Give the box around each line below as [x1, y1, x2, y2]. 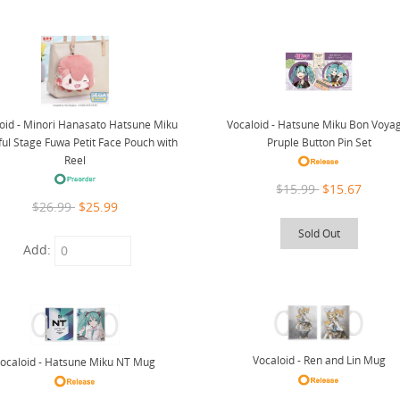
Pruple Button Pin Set [266, 135, 371, 151]
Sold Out [297, 226, 340, 242]
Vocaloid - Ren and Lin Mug [252, 353, 386, 369]
